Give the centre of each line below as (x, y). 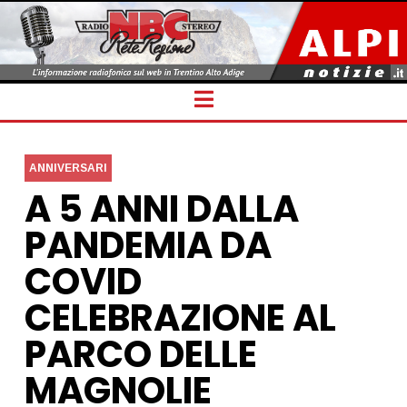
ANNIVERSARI (68, 168)
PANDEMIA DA (148, 245)
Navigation (265, 97)
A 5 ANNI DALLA (161, 208)
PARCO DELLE (140, 354)
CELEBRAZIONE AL (180, 318)
